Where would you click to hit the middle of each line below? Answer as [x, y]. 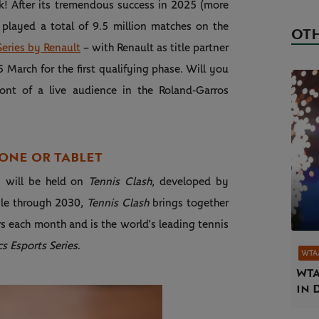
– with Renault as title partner [155, 48]
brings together [189, 203]
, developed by [190, 182]
